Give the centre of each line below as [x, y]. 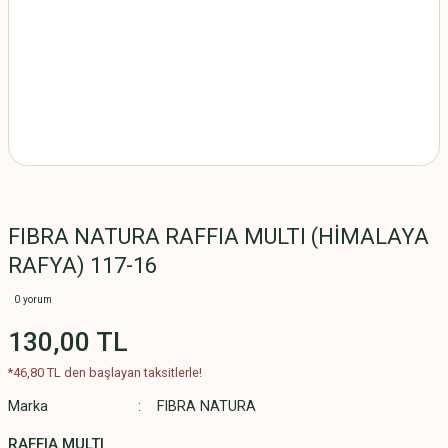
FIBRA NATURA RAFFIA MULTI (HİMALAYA [218, 236]
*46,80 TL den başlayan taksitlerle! [105, 372]
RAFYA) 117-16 [82, 265]
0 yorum [33, 299]
